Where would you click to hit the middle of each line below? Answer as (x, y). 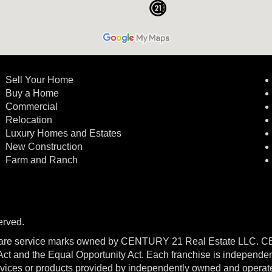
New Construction (46, 147)
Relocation (29, 120)
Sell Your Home (40, 80)
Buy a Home (32, 93)
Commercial (33, 107)
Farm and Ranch (42, 160)
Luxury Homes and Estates (64, 133)
